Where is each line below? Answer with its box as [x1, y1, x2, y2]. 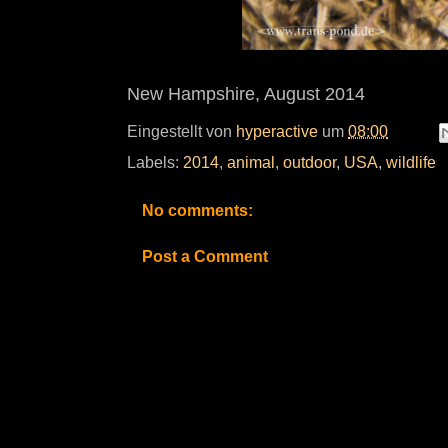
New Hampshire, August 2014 [127, 84, 365, 104]
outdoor [283, 154, 336, 171]
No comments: [142, 202, 253, 219]
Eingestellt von [127, 122, 236, 140]
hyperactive [236, 122, 318, 140]
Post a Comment [142, 248, 268, 265]
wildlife [386, 154, 436, 171]
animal [227, 154, 275, 171]
